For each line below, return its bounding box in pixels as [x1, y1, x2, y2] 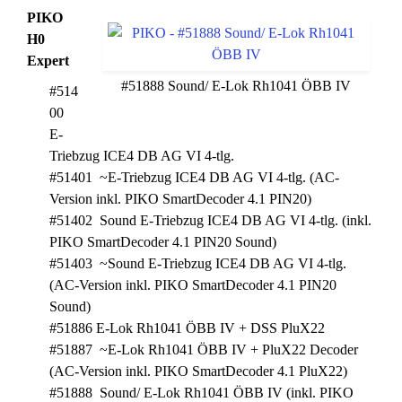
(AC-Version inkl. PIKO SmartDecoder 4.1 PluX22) [49, 363, 347, 379]
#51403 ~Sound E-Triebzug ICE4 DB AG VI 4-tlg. [49, 256, 346, 271]
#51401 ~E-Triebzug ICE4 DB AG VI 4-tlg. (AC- [49, 170, 339, 185]
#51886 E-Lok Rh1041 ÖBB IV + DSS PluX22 [49, 320, 325, 336]
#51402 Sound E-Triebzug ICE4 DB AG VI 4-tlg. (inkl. [49, 213, 371, 228]
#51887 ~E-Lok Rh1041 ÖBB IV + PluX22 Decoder [49, 342, 358, 357]
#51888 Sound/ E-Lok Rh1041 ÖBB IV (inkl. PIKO [49, 385, 354, 400]
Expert [27, 53, 69, 68]
